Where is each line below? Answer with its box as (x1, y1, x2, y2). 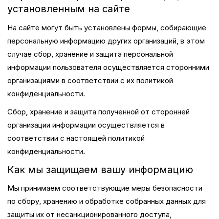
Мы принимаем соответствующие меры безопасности (7, 183, 202, 193)
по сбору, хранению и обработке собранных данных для (7, 197, 206, 206)
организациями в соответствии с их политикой (7, 75, 173, 85)
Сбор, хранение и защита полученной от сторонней (7, 107, 190, 116)
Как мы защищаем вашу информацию (7, 163, 193, 175)
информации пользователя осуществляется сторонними (7, 62, 209, 72)
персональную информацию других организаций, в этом (7, 36, 205, 45)
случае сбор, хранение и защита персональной (7, 49, 173, 59)
